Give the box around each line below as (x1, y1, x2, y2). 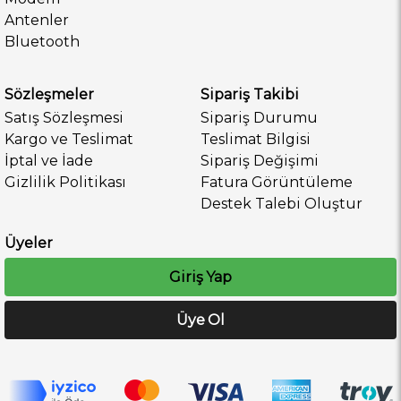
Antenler (4, 11, 69, 29)
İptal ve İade (4, 151, 93, 169)
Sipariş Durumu (200, 108, 318, 126)
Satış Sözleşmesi (4, 108, 124, 126)
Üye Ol (175, 311, 226, 328)
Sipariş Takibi (200, 85, 299, 103)
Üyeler (4, 234, 53, 252)
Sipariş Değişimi (200, 151, 319, 169)
